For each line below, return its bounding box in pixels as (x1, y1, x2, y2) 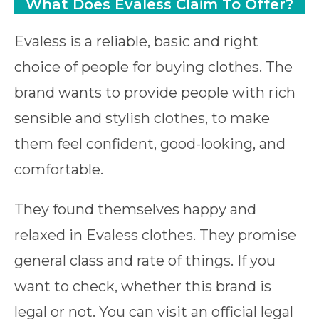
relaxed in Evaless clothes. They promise (14, 226, 296, 244)
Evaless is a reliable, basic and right (14, 32, 258, 50)
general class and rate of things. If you (14, 251, 276, 269)
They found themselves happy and (14, 200, 256, 218)
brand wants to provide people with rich (14, 83, 296, 101)
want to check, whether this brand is (14, 277, 271, 295)
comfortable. (14, 160, 103, 178)
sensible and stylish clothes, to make (14, 109, 270, 127)
